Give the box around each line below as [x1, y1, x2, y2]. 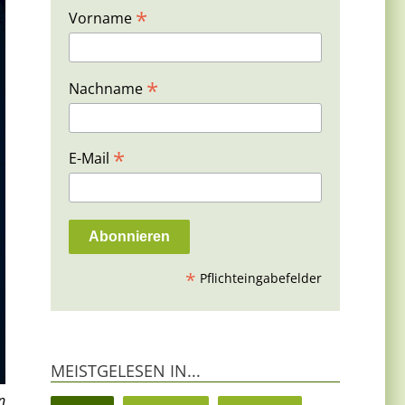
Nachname [69, 78, 146, 99]
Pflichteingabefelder [196, 268, 322, 287]
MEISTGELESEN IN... [51, 359, 201, 381]
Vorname [69, 8, 136, 29]
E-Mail [69, 148, 113, 169]
